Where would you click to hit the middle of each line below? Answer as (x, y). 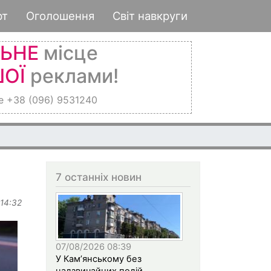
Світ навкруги (150, 16)
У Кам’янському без (99, 259)
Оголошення (60, 16)
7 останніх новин (99, 177)
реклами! (72, 76)
